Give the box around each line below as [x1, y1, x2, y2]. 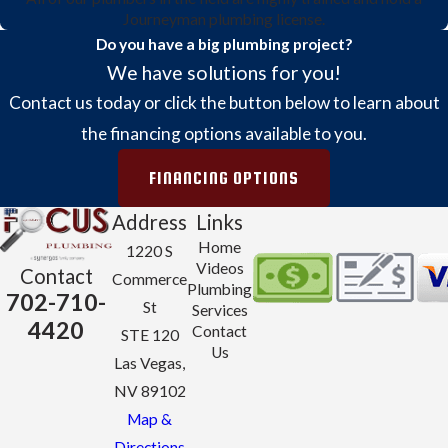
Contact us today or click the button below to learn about [8, 92, 440, 114]
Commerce [112, 269, 187, 288]
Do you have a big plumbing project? [96, 35, 352, 54]
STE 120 [120, 325, 179, 344]
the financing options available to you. [81, 123, 367, 145]
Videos [195, 258, 244, 277]
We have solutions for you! [107, 61, 341, 85]
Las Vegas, [114, 353, 185, 372]
